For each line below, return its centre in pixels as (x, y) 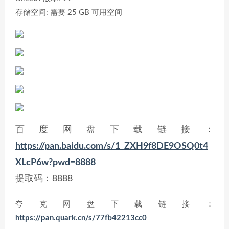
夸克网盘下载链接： (114, 204)
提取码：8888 (44, 179)
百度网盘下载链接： (114, 130)
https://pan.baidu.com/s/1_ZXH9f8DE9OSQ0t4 (112, 146)
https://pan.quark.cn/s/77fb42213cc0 (81, 218)
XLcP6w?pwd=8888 (55, 163)
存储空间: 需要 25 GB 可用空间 (69, 13)
